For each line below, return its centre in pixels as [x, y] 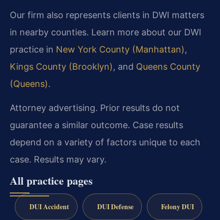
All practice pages [51, 180]
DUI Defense [115, 206]
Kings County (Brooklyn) [61, 66]
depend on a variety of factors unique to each [105, 142]
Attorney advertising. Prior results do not [95, 108]
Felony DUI [178, 206]
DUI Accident [49, 206]
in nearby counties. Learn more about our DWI [106, 32]
